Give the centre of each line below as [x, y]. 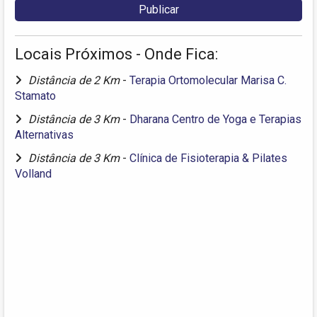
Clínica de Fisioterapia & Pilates [208, 158]
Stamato [35, 96]
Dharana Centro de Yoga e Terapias [215, 120]
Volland [33, 174]
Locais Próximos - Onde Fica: [116, 54]
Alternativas [44, 135]
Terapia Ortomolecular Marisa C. [208, 81]
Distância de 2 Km [75, 81]
